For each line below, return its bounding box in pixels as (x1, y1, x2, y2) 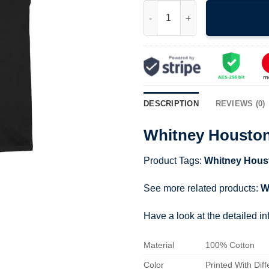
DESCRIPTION (144, 99, 199, 109)
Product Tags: (144, 155, 204, 166)
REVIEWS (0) (215, 99, 265, 109)
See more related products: (144, 183, 261, 193)
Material (144, 240, 174, 250)
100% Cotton (205, 240, 255, 250)
